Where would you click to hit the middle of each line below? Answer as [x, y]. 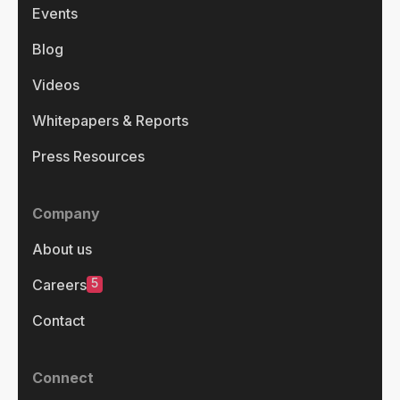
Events [55, 13]
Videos [56, 84]
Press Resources [88, 156]
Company [66, 213]
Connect [63, 377]
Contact [58, 320]
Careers [59, 284]
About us [62, 249]
